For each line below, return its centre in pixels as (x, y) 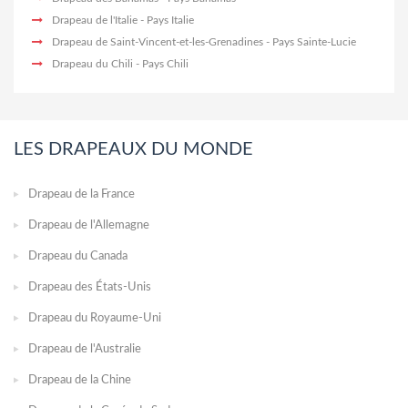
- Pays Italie (166, 20)
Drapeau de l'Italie (95, 20)
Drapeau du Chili (92, 63)
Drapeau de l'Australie (85, 349)
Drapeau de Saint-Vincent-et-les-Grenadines (158, 41)
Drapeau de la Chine (80, 380)
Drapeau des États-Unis (90, 287)
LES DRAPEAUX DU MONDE (133, 149)
